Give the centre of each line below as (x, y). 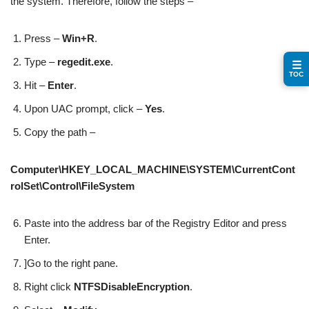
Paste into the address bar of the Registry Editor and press (156, 223)
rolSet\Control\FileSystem (72, 186)
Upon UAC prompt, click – (84, 108)
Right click (49, 286)
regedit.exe (84, 61)
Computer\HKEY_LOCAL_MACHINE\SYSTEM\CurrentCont (153, 169)
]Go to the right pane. (71, 263)
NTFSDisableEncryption (132, 286)
